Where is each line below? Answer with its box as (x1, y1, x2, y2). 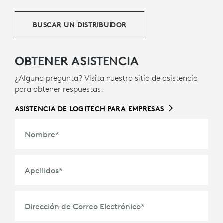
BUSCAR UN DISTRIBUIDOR (33, 20, 127, 30)
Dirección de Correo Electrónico (25, 201, 141, 212)
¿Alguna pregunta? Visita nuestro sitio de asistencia (15, 73, 198, 83)
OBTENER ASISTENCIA (15, 53, 139, 69)
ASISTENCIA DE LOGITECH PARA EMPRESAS (15, 104, 164, 113)
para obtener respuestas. (15, 84, 103, 94)
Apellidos (25, 165, 59, 176)
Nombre (25, 129, 55, 140)
